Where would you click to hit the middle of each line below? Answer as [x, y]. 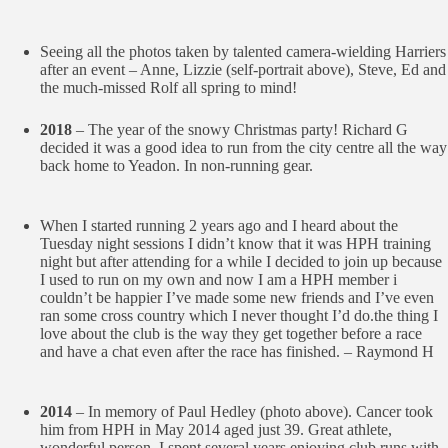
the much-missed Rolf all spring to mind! [168, 87]
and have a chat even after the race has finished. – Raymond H [237, 351]
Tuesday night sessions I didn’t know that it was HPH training [235, 243]
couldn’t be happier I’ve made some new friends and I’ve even [237, 297]
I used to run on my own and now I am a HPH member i [218, 279]
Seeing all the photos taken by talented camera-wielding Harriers [243, 51]
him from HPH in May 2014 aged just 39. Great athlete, [216, 429]
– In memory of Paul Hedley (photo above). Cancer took [254, 411]
